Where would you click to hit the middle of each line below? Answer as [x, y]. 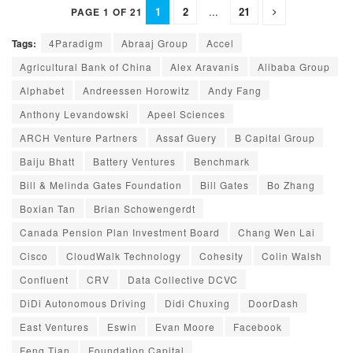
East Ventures [54, 327]
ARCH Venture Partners [79, 138]
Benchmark [222, 162]
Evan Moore [185, 327]
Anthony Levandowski [74, 114]
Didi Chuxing [197, 303]
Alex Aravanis [205, 67]
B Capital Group [275, 138]
